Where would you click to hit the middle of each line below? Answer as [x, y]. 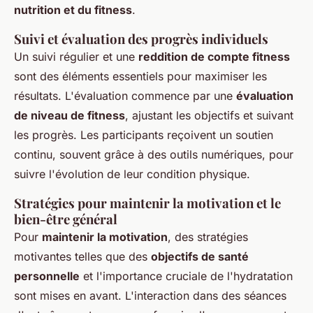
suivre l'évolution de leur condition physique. [132, 174]
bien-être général [66, 219]
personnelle [47, 276]
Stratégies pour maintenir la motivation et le [147, 203]
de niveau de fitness [70, 116]
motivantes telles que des [82, 257]
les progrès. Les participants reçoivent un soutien [144, 135]
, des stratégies [208, 237]
